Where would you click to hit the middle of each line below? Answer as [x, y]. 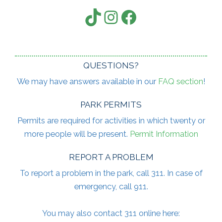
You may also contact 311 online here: [111, 214]
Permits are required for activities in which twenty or [111, 121]
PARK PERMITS [111, 105]
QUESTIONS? [111, 66]
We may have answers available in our [87, 82]
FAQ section [181, 82]
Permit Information [164, 134]
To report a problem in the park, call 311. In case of [111, 173]
